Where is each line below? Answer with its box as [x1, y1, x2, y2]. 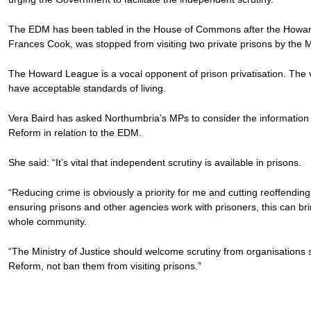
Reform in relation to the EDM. [8, 126, 142, 138]
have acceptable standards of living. [8, 83, 167, 94]
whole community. [8, 215, 87, 227]
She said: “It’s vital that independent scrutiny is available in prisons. [8, 156, 302, 168]
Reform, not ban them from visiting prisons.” [8, 260, 202, 271]
